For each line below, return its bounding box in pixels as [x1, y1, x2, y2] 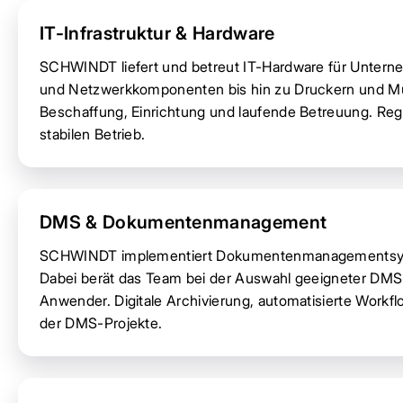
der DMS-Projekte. [40, 313, 163, 332]
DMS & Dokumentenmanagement [40, 210, 327, 233]
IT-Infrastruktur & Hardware [40, 22, 275, 44]
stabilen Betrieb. [40, 124, 146, 143]
